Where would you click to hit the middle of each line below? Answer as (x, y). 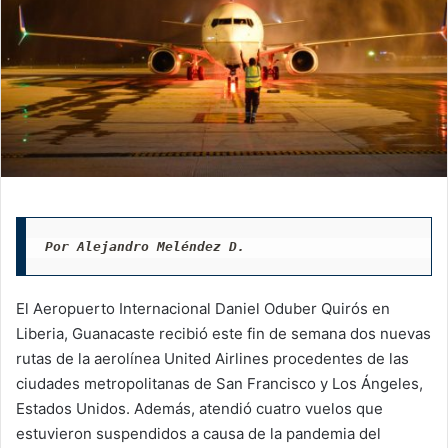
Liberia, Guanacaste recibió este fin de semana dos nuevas (223, 334)
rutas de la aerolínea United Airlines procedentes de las (212, 359)
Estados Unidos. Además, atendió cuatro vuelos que (199, 409)
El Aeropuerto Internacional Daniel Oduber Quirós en (203, 309)
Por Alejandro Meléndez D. (144, 246)
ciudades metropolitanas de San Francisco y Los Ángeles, (219, 384)
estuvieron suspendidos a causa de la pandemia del (198, 434)
